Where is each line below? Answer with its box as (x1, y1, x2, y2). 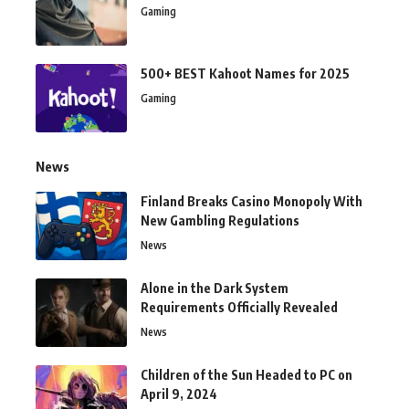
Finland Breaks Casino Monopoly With (141, 193, 362, 209)
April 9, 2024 (141, 385, 217, 402)
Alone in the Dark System (141, 279, 288, 296)
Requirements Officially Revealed (141, 299, 338, 315)
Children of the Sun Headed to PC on (141, 366, 352, 383)
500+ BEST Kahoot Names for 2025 (141, 65, 350, 81)
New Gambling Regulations (141, 212, 299, 228)
